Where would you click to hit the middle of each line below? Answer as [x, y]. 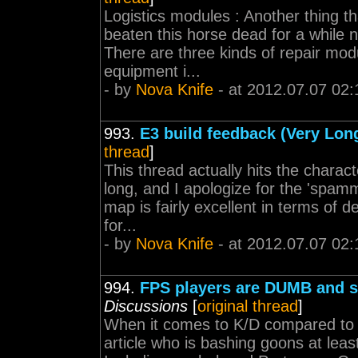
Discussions [146, 306]
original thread [248, 306]
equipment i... [152, 71]
